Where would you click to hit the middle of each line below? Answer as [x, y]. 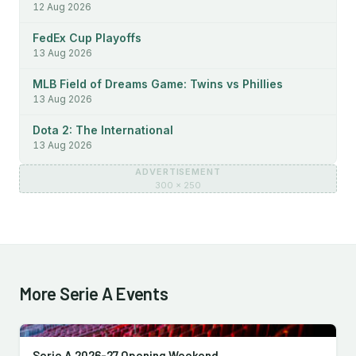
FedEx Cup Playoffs [87, 38]
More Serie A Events [94, 293]
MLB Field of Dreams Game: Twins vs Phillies [158, 84]
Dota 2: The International [103, 130]
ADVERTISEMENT [178, 172]
